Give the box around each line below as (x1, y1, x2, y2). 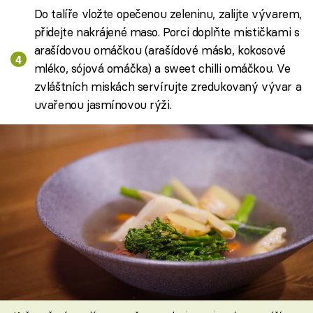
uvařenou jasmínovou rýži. (34, 96, 172, 112)
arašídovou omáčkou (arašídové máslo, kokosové (34, 42, 286, 57)
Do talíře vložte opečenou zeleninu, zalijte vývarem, (34, 6, 302, 21)
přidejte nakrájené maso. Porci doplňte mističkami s (34, 24, 300, 39)
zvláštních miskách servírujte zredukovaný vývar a (34, 78, 302, 94)
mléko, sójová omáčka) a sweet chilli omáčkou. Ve (34, 60, 291, 75)
